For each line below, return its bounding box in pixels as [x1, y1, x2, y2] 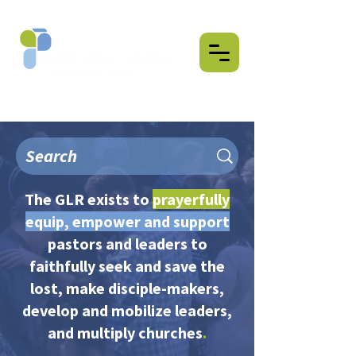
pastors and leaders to [47, 234, 207, 253]
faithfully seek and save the [29, 256, 225, 276]
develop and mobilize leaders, [22, 300, 232, 320]
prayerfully [153, 189, 230, 209]
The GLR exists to [25, 189, 153, 209]
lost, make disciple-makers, [30, 278, 224, 298]
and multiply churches [48, 323, 203, 342]
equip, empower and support [25, 211, 230, 231]
